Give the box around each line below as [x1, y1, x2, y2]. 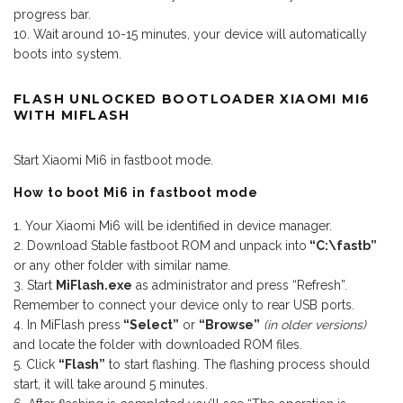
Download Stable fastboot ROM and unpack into [27, 237, 307, 253]
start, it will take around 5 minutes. [13, 376, 208, 391]
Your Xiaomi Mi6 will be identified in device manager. [25, 218, 332, 233]
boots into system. [13, 46, 121, 61]
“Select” [121, 317, 179, 332]
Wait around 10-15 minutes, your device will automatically [33, 26, 367, 41]
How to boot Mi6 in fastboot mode [13, 184, 258, 200]
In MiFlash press [27, 317, 121, 332]
